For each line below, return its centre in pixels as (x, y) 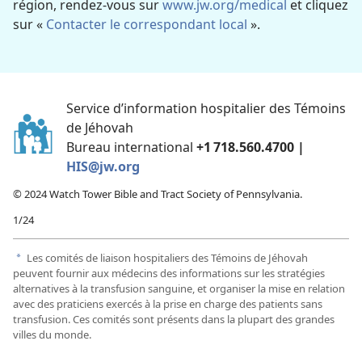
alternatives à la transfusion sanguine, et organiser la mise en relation (179, 288)
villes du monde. (52, 334)
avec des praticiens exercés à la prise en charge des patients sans (168, 303)
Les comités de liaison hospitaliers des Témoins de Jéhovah (166, 257)
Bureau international (131, 147)
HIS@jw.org (103, 166)
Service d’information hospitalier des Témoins (206, 108)
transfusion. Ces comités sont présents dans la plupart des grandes (174, 319)
